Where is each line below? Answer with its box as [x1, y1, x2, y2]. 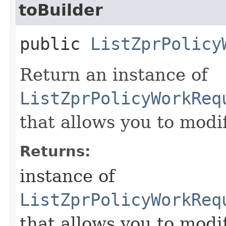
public [20, 33, 90, 54]
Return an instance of [20, 64, 208, 85]
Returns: [20, 142, 91, 160]
